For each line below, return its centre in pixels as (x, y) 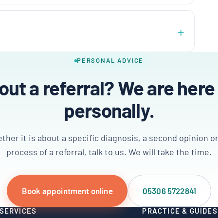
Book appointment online (67, 191)
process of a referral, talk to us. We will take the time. (109, 152)
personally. (109, 110)
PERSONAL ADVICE (110, 61)
